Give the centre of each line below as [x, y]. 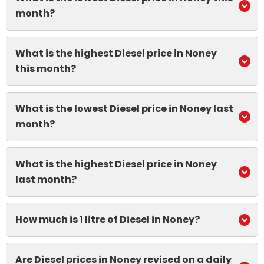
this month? [46, 69]
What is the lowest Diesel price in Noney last [124, 109]
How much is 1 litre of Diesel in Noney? [108, 220]
